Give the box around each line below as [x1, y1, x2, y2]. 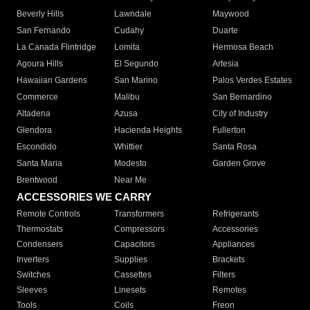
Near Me [114, 175, 147, 185]
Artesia [212, 59, 239, 69]
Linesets [114, 285, 147, 295]
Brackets [212, 255, 245, 265]
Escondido [17, 142, 57, 152]
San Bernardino [212, 92, 272, 102]
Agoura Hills [17, 59, 63, 69]
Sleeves [17, 285, 47, 295]
